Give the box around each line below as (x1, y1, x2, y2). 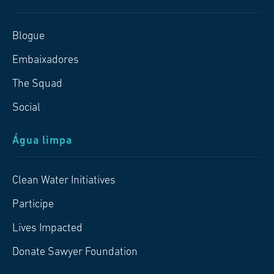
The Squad (12, 78, 62, 90)
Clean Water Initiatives (12, 174, 116, 187)
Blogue (12, 30, 45, 42)
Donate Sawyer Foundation (12, 246, 138, 258)
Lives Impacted (12, 222, 83, 234)
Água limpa (12, 135, 72, 147)
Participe (12, 198, 54, 210)
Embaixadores (12, 54, 79, 66)
